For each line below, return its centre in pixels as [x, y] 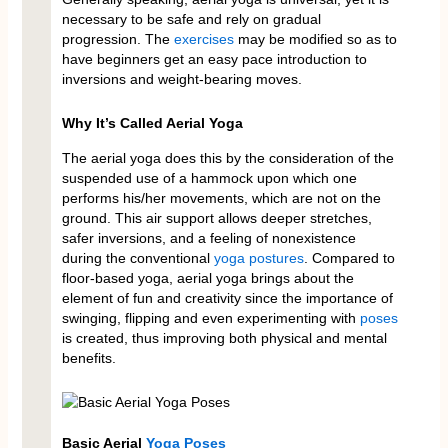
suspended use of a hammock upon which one [209, 177]
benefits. [88, 357]
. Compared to [349, 257]
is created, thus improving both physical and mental [224, 337]
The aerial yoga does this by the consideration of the [227, 157]
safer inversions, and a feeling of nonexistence [208, 237]
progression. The [117, 38]
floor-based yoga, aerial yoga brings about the [207, 277]
